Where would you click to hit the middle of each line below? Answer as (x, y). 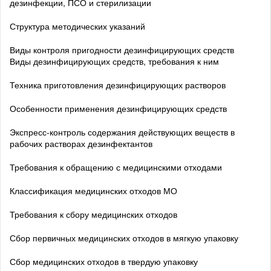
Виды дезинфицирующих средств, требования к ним (114, 61)
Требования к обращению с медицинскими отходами (116, 167)
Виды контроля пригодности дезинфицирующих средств (122, 49)
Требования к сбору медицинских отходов (93, 214)
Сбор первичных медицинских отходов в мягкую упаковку (124, 237)
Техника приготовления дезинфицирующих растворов (118, 84)
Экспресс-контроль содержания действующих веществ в (122, 132)
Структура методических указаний (77, 26)
